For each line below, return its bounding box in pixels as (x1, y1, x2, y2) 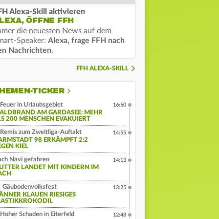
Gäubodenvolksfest (1, 184, 57, 191)
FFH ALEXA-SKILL (76, 66, 129, 72)
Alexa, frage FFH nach (48, 37, 125, 45)
